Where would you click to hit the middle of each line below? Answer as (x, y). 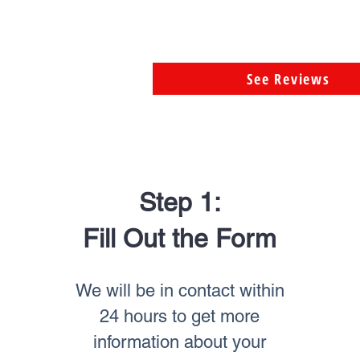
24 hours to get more (180, 316)
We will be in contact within (180, 290)
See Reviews (288, 79)
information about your (180, 342)
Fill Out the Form (180, 238)
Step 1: (180, 202)
